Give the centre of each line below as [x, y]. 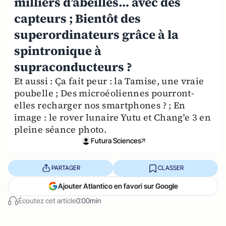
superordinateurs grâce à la [96, 34]
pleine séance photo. [61, 129]
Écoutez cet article [47, 200]
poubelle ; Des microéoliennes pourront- [104, 93]
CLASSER [171, 168]
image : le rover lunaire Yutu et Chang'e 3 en [113, 117]
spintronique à [58, 50]
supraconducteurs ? [73, 67]
